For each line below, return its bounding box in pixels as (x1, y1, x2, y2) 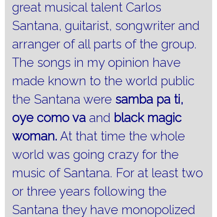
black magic (114, 110, 182, 125)
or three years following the (12, 184, 167, 199)
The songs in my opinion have (12, 55, 181, 70)
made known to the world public (12, 74, 195, 89)
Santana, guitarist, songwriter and (12, 18, 200, 33)
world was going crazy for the (12, 147, 179, 162)
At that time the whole (60, 129, 185, 144)
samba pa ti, (112, 92, 183, 107)
